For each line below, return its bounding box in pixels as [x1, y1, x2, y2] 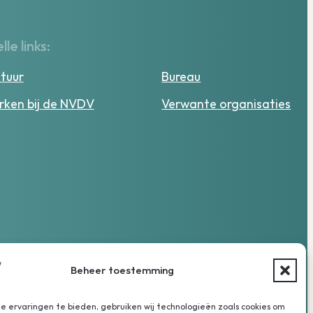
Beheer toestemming [70, 263, 174, 277]
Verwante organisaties [161, 95, 291, 112]
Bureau [161, 68, 201, 85]
